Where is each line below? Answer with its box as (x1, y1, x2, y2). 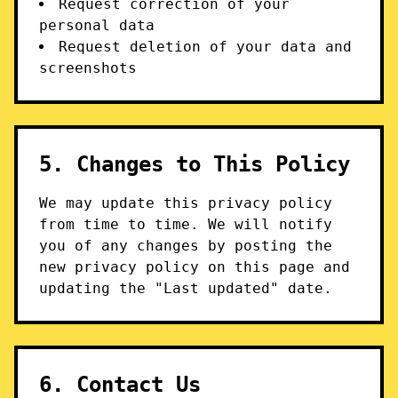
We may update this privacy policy (39, 195, 332, 211)
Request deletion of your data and (59, 38, 352, 55)
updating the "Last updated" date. (39, 280, 332, 297)
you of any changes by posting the (39, 237, 332, 254)
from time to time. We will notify (39, 216, 332, 233)
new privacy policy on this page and (39, 259, 350, 275)
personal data (39, 17, 155, 34)
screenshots (39, 60, 137, 76)
